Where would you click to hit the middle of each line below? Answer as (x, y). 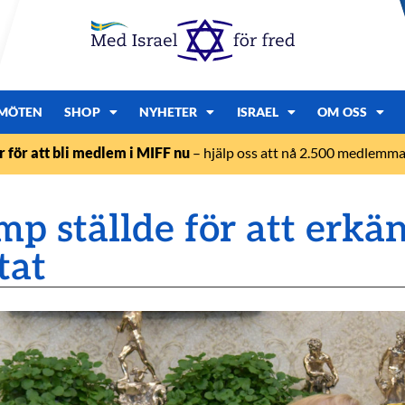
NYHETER (168, 112)
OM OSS (342, 112)
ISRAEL (258, 112)
